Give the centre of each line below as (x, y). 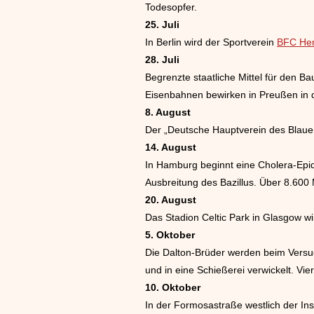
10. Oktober (173, 287)
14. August (171, 147)
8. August (168, 112)
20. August (171, 199)
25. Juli (162, 24)
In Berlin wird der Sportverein (211, 42)
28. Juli (162, 59)
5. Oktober (170, 234)
